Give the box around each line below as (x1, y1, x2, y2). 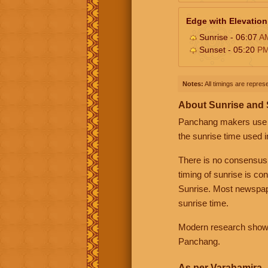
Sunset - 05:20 (197, 44, 257, 54)
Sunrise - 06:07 (197, 32, 259, 42)
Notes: (182, 80, 203, 87)
